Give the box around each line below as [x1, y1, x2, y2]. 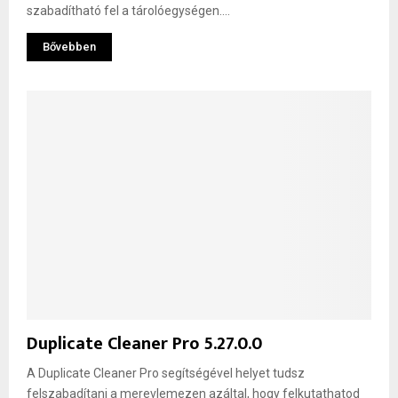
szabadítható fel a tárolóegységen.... [27, 3, 230, 18]
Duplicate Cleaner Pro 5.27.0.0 [27, 329, 262, 360]
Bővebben [43, 39, 96, 53]
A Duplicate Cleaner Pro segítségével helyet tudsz [27, 366, 305, 381]
